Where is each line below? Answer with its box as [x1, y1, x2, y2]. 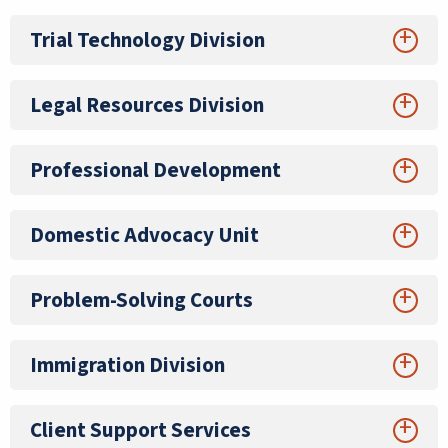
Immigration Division [30, 350, 225, 380]
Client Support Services [30, 415, 251, 445]
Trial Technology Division [30, 25, 265, 55]
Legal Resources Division [30, 90, 264, 120]
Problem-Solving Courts [30, 285, 253, 315]
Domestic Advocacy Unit [30, 220, 259, 250]
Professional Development [30, 155, 281, 185]
